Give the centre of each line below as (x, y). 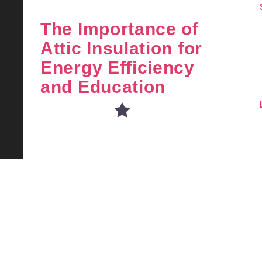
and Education (103, 87)
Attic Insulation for (121, 48)
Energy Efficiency (118, 68)
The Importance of (120, 29)
